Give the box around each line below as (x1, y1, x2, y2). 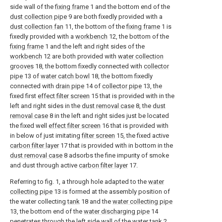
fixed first (10, 92, 38, 100)
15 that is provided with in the (90, 92, 174, 100)
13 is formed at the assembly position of (53, 188, 170, 196)
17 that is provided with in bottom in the (59, 142, 173, 150)
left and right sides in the (10, 102, 82, 110)
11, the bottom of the (63, 23, 126, 31)
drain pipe (55, 82, 84, 90)
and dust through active (10, 162, 79, 169)
